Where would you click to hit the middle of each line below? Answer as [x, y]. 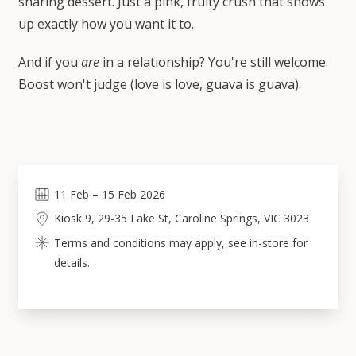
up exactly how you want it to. [106, 24]
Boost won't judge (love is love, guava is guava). [159, 84]
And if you [49, 62]
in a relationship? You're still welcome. [213, 62]
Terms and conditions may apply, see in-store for [180, 243]
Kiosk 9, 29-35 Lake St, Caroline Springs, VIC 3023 [181, 218]
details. [72, 263]
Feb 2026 [141, 194]
